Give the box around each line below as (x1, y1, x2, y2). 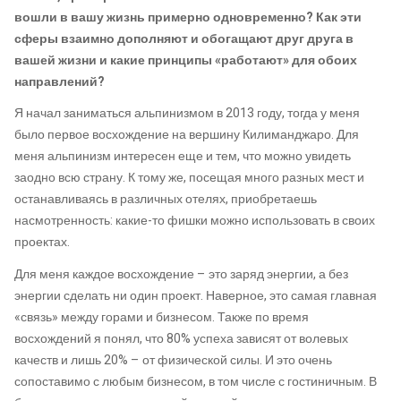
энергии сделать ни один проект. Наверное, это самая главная (14, 286, 377, 305)
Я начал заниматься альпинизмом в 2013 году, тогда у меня (14, 104, 360, 124)
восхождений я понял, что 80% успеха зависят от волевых (14, 328, 348, 348)
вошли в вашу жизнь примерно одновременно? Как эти (14, 7, 362, 27)
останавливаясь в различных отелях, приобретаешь (14, 190, 317, 209)
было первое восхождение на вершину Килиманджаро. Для (14, 125, 359, 145)
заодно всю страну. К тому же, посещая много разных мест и (14, 168, 364, 188)
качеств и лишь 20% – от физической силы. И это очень (14, 350, 332, 370)
